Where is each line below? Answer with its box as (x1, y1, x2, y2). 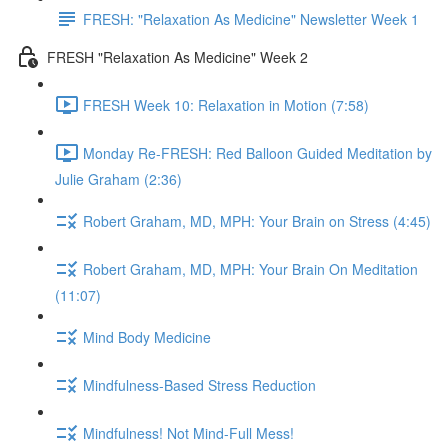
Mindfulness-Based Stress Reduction (83, 374, 316, 395)
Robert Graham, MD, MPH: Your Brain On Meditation (83, 258, 418, 279)
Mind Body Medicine (83, 326, 211, 347)
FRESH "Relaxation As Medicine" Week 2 (47, 46, 308, 67)
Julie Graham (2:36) (55, 169, 182, 189)
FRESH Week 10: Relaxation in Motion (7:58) (83, 94, 369, 115)
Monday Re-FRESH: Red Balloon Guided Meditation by (83, 142, 432, 163)
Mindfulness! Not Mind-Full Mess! (83, 422, 294, 443)
